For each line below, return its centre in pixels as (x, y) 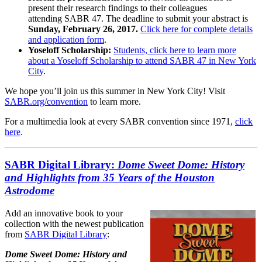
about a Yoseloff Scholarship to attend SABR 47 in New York (142, 60)
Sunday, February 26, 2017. (84, 29)
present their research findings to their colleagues (118, 8)
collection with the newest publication (74, 224)
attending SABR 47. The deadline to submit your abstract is (138, 18)
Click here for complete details (196, 29)
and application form (66, 39)
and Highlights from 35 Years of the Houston (110, 178)
